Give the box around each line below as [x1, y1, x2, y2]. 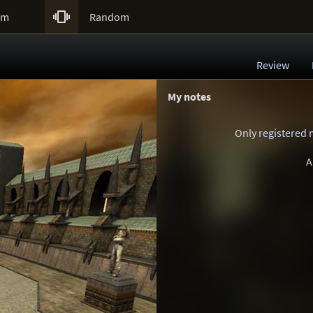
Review [256, 58, 289, 72]
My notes [168, 89, 211, 103]
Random [89, 10, 129, 24]
